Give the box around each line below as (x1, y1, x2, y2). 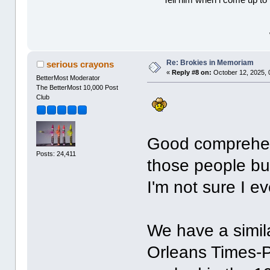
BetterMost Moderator (36, 74, 101, 82)
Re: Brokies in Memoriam (166, 58, 254, 67)
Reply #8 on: (172, 69, 212, 77)
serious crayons (46, 59, 114, 70)
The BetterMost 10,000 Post (36, 84, 119, 92)
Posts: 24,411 (36, 149, 77, 157)
